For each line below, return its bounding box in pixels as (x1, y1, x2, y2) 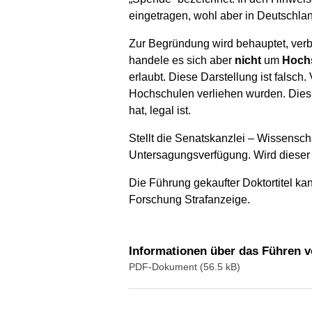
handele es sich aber (128, 54, 235, 67)
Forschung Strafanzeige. (128, 194, 250, 206)
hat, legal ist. (128, 104, 191, 117)
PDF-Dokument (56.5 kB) (128, 261, 240, 273)
